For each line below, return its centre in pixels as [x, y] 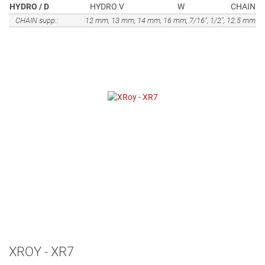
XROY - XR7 [41, 252]
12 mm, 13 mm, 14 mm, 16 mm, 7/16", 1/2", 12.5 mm [170, 20]
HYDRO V [107, 7]
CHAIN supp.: [37, 20]
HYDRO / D [29, 7]
